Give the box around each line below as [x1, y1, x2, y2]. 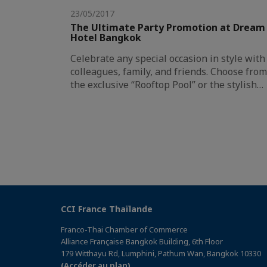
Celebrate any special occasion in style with [70, 52, 265, 66]
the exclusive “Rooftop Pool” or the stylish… [70, 78, 263, 92]
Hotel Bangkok [70, 31, 141, 45]
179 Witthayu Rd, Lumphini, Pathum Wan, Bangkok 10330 [61, 248, 261, 259]
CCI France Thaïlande [61, 203, 153, 215]
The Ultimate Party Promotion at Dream [70, 21, 265, 35]
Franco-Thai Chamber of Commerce [61, 224, 188, 235]
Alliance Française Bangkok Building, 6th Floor [61, 236, 223, 247]
